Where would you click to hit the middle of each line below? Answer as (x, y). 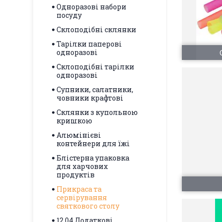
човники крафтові (90, 98)
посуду (69, 15)
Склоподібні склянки (96, 29)
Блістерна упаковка (93, 158)
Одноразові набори (91, 7)
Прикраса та (79, 189)
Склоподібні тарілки (95, 67)
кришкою (74, 121)
